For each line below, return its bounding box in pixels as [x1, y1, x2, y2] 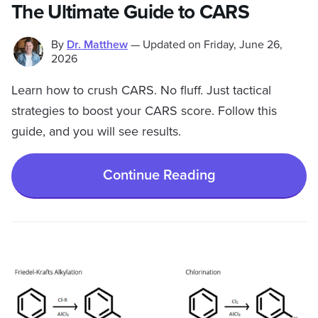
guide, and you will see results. [11, 124, 185, 139]
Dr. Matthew [67, 38, 128, 52]
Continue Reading [102, 166, 216, 184]
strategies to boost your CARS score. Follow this [11, 103, 277, 119]
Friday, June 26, [204, 38, 283, 52]
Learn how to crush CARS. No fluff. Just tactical [11, 82, 271, 98]
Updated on [143, 38, 201, 52]
